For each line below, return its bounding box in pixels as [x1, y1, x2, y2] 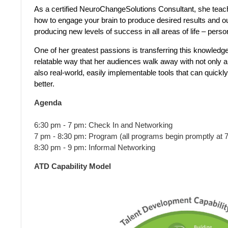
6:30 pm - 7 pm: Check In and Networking [34, 121, 173, 129]
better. [34, 79, 54, 88]
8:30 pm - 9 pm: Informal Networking [34, 143, 155, 152]
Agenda [34, 98, 62, 107]
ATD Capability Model [34, 162, 111, 170]
